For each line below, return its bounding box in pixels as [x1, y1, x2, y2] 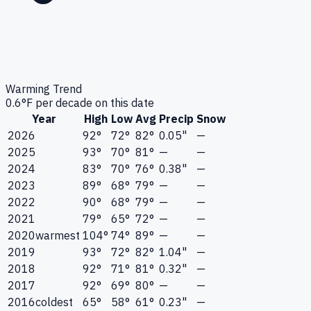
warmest [35, 228, 80, 243]
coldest [35, 295, 73, 310]
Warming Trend [6, 82, 82, 96]
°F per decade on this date [22, 96, 154, 110]
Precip [159, 112, 194, 126]
